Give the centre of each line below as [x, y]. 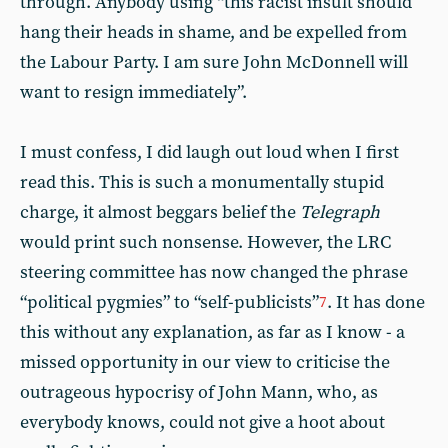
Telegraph [340, 212]
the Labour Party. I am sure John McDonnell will [214, 62]
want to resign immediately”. [133, 92]
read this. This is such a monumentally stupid [202, 182]
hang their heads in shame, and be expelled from [213, 32]
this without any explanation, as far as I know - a [212, 332]
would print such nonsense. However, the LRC [205, 242]
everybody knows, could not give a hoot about [202, 422]
